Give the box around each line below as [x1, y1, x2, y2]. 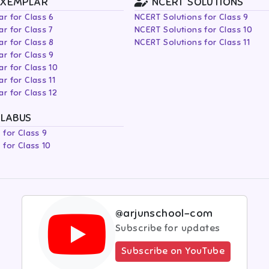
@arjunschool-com [115, 206, 213, 220]
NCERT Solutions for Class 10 [134, 25, 253, 35]
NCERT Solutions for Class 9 [134, 12, 249, 23]
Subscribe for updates [115, 222, 220, 234]
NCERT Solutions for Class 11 [134, 37, 250, 48]
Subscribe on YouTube [121, 245, 225, 258]
